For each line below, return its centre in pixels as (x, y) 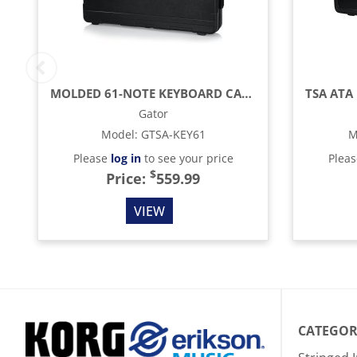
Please (92, 158)
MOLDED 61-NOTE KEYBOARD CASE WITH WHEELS (247, 93)
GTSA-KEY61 (173, 134)
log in (126, 158)
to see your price (187, 158)
